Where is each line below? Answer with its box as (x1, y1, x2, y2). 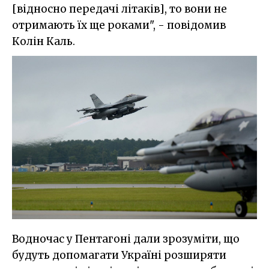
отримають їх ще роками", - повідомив (12, 18, 226, 32)
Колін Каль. (12, 34, 75, 48)
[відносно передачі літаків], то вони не (12, 2, 227, 16)
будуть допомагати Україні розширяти (12, 249, 226, 262)
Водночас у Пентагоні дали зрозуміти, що (12, 232, 240, 246)
